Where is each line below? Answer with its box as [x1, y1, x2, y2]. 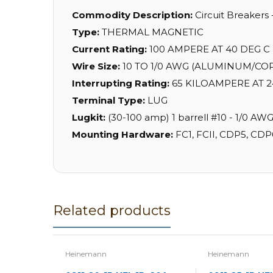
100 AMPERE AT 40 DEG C [149, 43, 270, 55]
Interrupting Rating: [72, 77, 172, 90]
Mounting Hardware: [72, 129, 175, 141]
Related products [53, 202, 171, 219]
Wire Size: [72, 60, 122, 73]
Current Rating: [72, 43, 149, 55]
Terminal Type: [72, 94, 147, 107]
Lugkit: [72, 112, 108, 124]
